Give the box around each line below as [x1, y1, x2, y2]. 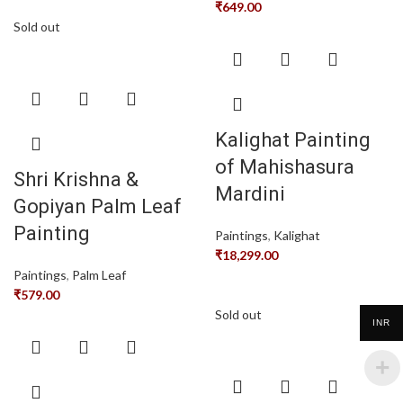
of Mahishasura [215, 156, 354, 179]
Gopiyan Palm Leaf [13, 195, 182, 219]
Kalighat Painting [215, 129, 371, 152]
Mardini [215, 183, 285, 206]
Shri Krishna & [13, 168, 139, 192]
